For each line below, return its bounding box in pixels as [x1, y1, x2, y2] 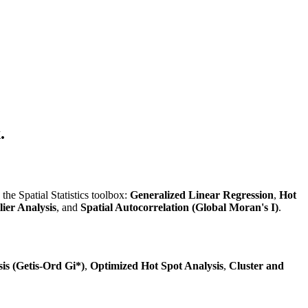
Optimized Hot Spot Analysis [90, 259, 223, 272]
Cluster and [229, 259, 284, 272]
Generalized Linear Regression [130, 189, 274, 201]
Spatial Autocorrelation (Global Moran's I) [80, 201, 278, 214]
